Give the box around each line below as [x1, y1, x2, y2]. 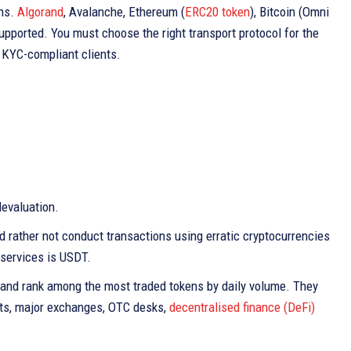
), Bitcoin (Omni [250, 4, 329, 20]
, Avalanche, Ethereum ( [63, 4, 185, 20]
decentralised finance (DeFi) [169, 299, 315, 315]
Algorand [17, 4, 63, 20]
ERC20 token [185, 4, 250, 20]
